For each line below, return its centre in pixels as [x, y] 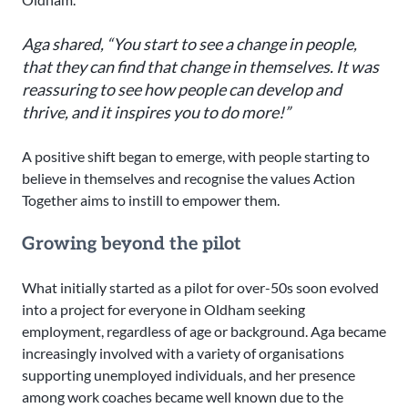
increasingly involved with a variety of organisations [183, 353]
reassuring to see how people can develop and [182, 90]
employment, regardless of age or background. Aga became [204, 331]
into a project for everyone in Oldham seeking [163, 310]
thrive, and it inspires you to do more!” [156, 112]
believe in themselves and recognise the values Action [189, 178]
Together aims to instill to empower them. [151, 200]
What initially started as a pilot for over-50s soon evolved [200, 288]
